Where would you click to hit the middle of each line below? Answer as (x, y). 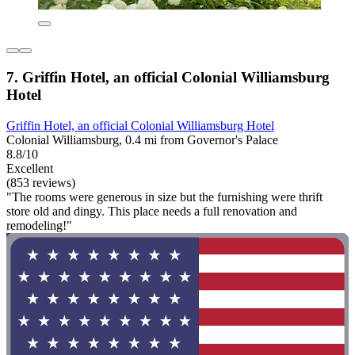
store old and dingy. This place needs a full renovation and (152, 211)
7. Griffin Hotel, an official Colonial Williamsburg (168, 77)
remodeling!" (39, 225)
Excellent (30, 168)
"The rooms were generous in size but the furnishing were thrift (164, 197)
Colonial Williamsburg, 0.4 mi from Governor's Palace (142, 139)
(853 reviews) (41, 182)
